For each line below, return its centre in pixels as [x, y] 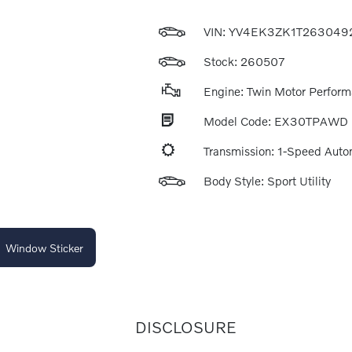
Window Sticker [44, 247]
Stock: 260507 [244, 61]
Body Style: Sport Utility [267, 181]
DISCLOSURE [185, 327]
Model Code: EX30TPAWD [275, 121]
